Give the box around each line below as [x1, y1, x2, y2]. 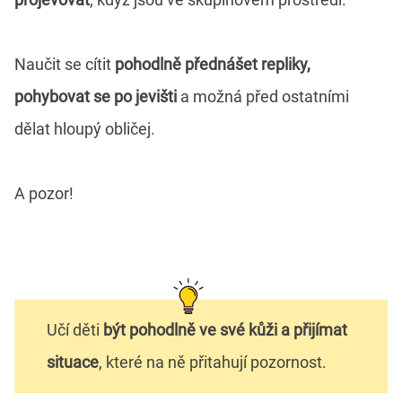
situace [47, 352, 99, 371]
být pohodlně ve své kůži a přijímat [103, 319, 347, 339]
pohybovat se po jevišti [14, 86, 177, 106]
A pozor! [14, 183, 74, 203]
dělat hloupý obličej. [14, 118, 155, 138]
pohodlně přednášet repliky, [115, 54, 310, 74]
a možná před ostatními [177, 86, 349, 106]
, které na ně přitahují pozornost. [99, 352, 327, 371]
